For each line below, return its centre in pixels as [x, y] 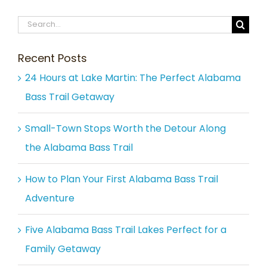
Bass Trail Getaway [70, 97]
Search [34, 23]
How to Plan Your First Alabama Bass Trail [122, 179]
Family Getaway [63, 249]
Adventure [50, 198]
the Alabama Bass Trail [79, 148]
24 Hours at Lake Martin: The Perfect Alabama [133, 78]
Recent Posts [52, 58]
